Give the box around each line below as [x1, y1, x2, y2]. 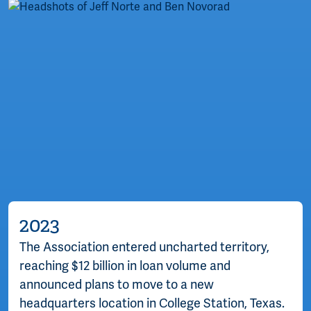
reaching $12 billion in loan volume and [19, 258, 230, 274]
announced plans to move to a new [19, 277, 214, 293]
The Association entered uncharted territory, [19, 239, 269, 255]
